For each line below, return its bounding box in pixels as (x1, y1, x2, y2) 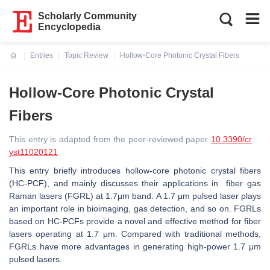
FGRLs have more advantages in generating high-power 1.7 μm (9, 242, 261, 251)
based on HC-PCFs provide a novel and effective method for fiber (9, 216, 261, 226)
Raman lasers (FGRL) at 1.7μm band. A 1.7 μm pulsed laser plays (9, 191, 261, 201)
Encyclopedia (38, 22, 101, 32)
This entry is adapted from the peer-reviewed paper (9, 134, 211, 144)
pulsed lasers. (9, 254, 62, 264)
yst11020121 (9, 147, 58, 157)
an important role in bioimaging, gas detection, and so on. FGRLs (9, 204, 261, 213)
